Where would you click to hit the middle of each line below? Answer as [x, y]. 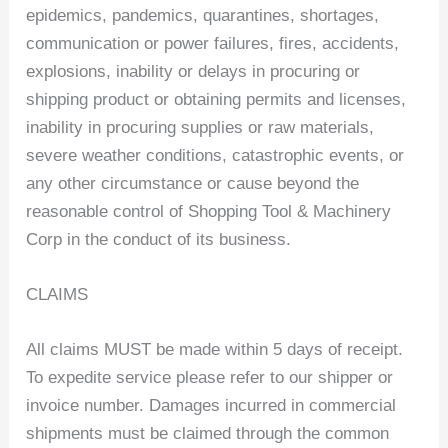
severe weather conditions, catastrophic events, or [215, 155]
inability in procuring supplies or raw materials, [200, 127]
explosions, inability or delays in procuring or [193, 71]
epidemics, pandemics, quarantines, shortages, [203, 15]
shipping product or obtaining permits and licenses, [216, 99]
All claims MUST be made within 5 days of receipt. [215, 350]
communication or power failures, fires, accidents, [213, 43]
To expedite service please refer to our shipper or [210, 378]
